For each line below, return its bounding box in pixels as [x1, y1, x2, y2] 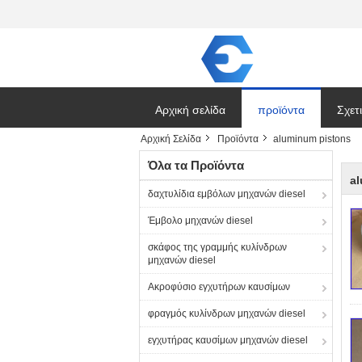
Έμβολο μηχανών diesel [148, 215, 253, 226]
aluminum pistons [273, 133, 351, 145]
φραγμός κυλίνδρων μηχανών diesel [148, 308, 305, 319]
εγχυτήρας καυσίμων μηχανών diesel [148, 335, 308, 346]
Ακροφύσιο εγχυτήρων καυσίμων [148, 281, 290, 293]
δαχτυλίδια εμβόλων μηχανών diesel [148, 188, 305, 200]
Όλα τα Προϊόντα [148, 158, 244, 172]
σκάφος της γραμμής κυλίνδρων [148, 242, 287, 253]
